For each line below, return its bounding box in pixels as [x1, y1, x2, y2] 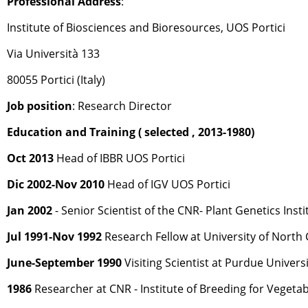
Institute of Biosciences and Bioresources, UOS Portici [7, 20, 285, 36]
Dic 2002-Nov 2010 [7, 177, 104, 192]
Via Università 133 [7, 46, 100, 62]
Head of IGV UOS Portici [104, 177, 230, 192]
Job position [7, 98, 72, 114]
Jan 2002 [7, 203, 52, 219]
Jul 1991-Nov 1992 [7, 229, 102, 245]
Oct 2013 [7, 151, 54, 166]
